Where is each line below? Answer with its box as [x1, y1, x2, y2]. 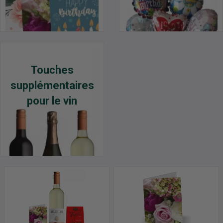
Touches [30, 64, 74, 77]
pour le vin [27, 95, 77, 108]
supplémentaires [10, 79, 94, 92]
